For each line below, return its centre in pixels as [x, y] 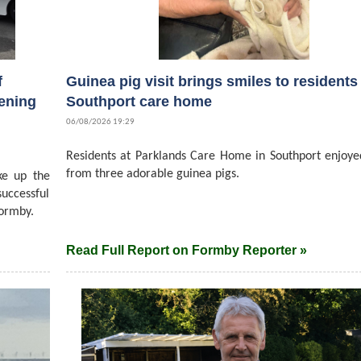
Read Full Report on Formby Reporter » [186, 251]
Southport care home [139, 102]
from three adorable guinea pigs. [152, 174]
